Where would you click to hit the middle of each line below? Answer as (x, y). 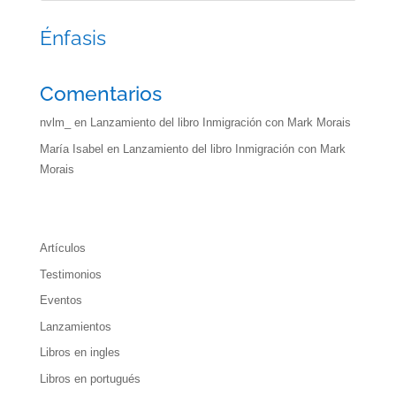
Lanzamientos (75, 326)
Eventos (61, 301)
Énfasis (72, 38)
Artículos (62, 248)
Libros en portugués (90, 378)
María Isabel (71, 148)
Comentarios (100, 94)
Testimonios (70, 274)
